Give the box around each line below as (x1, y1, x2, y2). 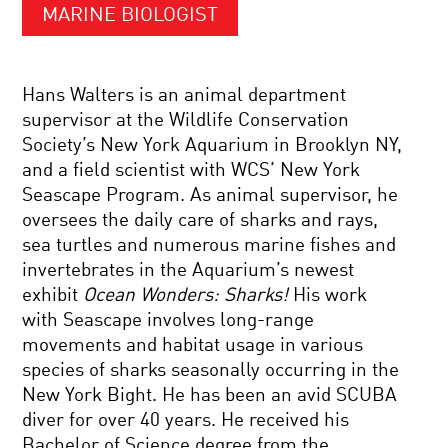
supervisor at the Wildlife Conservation (22, 111, 350, 130)
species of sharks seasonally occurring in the (22, 361, 400, 380)
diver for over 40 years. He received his (22, 411, 350, 430)
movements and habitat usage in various (22, 336, 364, 355)
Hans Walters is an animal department (22, 86, 347, 105)
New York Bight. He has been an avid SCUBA (22, 386, 398, 405)
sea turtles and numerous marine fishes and (22, 236, 397, 255)
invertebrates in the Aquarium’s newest (22, 261, 355, 280)
